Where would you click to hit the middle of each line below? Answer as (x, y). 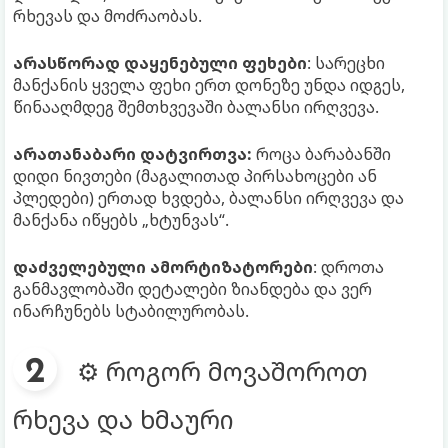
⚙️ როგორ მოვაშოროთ (222, 370)
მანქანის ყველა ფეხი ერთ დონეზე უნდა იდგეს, (209, 84)
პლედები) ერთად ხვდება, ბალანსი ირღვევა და (208, 197)
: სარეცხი (346, 62)
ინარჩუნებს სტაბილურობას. (131, 310)
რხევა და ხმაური (123, 418)
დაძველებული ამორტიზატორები (163, 266)
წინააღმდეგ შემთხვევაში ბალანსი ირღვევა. (196, 106)
